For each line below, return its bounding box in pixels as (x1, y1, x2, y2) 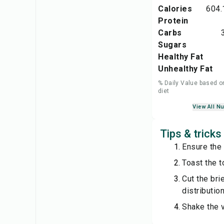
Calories (158, 4, 192, 13)
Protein (158, 16, 188, 25)
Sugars (158, 40, 186, 49)
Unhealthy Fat (158, 64, 213, 73)
